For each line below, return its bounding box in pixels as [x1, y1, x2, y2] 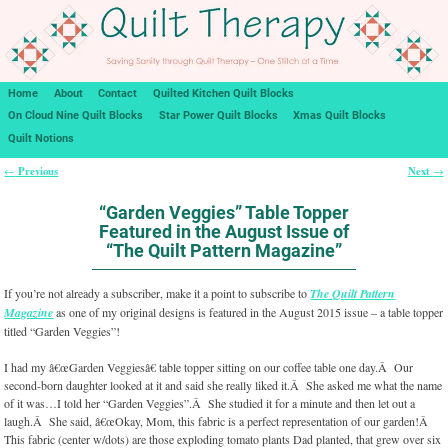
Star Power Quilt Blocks [158, 109, 278, 123]
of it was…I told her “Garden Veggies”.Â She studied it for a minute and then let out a [4, 395, 416, 412]
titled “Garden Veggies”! [4, 323, 121, 340]
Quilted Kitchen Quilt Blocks [153, 86, 295, 100]
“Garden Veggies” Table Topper [99, 201, 349, 223]
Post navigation [4, 173, 109, 198]
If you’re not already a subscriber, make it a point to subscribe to [4, 285, 311, 302]
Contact [98, 86, 138, 100]
